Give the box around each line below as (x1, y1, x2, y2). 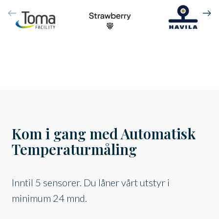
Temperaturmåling (12, 139, 137, 158)
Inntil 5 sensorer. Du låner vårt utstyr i (12, 176, 170, 189)
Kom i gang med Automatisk (12, 124, 196, 143)
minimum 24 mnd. (12, 192, 87, 204)
